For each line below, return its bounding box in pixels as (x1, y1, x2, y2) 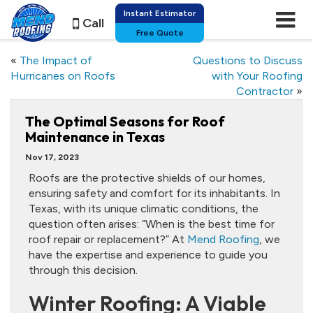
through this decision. (29, 263, 138, 277)
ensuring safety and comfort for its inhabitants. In (29, 187, 280, 200)
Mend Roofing (187, 233, 259, 246)
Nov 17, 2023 (25, 152, 79, 162)
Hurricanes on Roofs (10, 69, 115, 82)
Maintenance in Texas (25, 128, 165, 145)
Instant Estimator (124, 8, 196, 18)
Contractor (236, 85, 293, 98)
